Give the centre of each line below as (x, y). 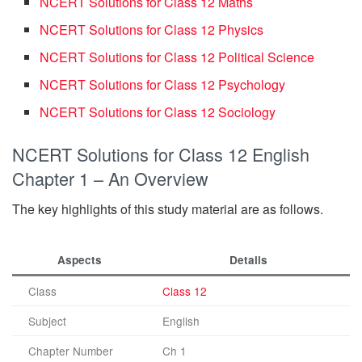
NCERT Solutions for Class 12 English (161, 154)
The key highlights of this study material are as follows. (168, 209)
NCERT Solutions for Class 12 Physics (152, 29)
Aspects (79, 260)
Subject (47, 321)
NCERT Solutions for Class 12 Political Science (177, 57)
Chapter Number (71, 351)
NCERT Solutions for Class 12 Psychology (163, 84)
